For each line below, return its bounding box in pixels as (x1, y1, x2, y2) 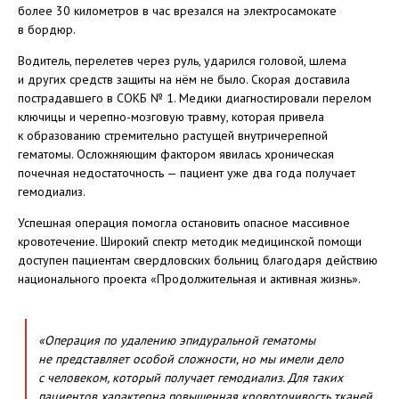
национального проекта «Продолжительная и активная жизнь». (18, 270, 361, 287)
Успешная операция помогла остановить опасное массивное (18, 214, 350, 231)
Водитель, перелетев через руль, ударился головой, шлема (18, 52, 346, 69)
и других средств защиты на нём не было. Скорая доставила (18, 70, 350, 87)
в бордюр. (18, 20, 76, 37)
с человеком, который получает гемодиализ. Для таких (38, 369, 343, 386)
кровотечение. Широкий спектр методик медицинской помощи (18, 232, 362, 249)
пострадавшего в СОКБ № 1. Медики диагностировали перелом (18, 89, 371, 106)
